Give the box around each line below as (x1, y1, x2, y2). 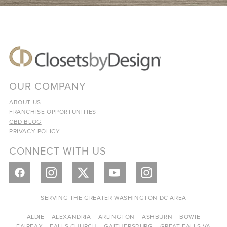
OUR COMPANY (9, 78, 86, 93)
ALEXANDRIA (51, 212, 91, 221)
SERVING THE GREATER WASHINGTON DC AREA (41, 193, 186, 202)
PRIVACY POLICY (9, 126, 60, 135)
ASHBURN (142, 212, 173, 221)
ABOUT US (9, 97, 41, 106)
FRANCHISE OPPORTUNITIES (9, 107, 96, 116)
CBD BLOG (9, 117, 42, 126)
